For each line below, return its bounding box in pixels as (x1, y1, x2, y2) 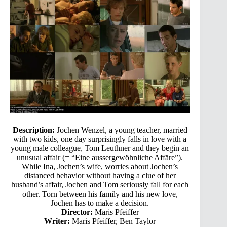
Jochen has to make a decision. (51, 198, 149, 207)
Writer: (44, 216, 70, 225)
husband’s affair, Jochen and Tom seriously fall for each (11, 180, 189, 189)
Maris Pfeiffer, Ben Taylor (70, 216, 156, 225)
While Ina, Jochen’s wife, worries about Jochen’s (22, 162, 178, 171)
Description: (12, 125, 55, 134)
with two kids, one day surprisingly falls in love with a (13, 134, 187, 143)
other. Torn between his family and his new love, (22, 189, 178, 198)
